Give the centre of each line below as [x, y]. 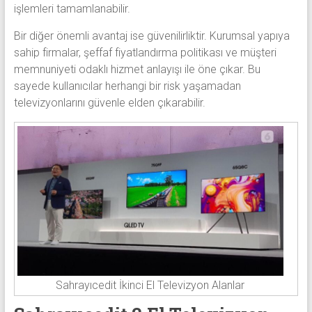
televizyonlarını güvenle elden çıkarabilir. [109, 102]
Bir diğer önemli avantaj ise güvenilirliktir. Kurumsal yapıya [151, 36]
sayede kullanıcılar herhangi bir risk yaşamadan [127, 86]
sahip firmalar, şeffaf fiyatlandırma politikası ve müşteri [145, 52]
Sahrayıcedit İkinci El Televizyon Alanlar [150, 285]
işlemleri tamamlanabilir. [72, 8]
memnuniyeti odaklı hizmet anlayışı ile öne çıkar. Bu [137, 69]
